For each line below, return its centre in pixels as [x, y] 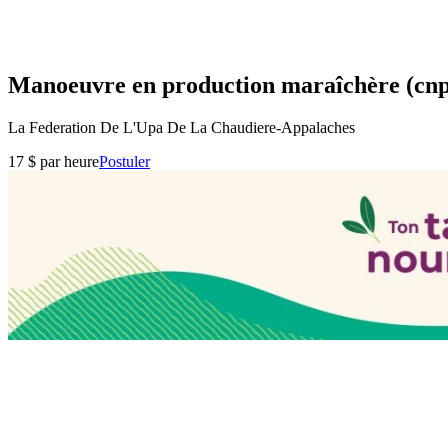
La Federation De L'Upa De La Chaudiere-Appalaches [181, 127]
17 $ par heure [53, 161]
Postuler [124, 161]
